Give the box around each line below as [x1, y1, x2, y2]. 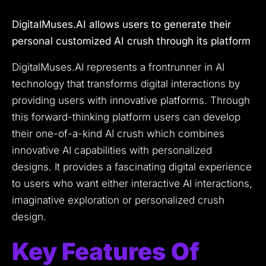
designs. [12, 161, 52, 173]
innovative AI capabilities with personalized [12, 144, 212, 157]
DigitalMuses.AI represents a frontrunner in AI [12, 61, 224, 74]
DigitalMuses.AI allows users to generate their [12, 18, 231, 31]
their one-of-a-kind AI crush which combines [12, 128, 224, 140]
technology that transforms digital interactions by [12, 78, 240, 90]
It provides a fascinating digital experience [55, 161, 252, 173]
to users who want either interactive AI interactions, [12, 178, 252, 190]
